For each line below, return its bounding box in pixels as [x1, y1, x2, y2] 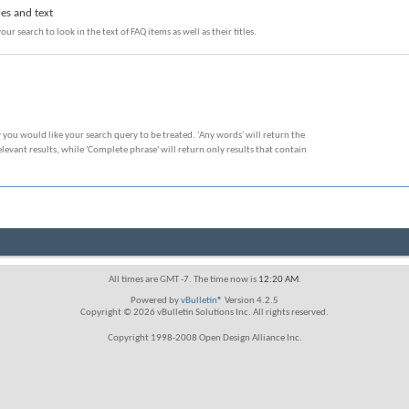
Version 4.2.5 [223, 295, 278, 306]
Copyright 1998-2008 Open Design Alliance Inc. [107, 332, 302, 343]
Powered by [131, 295, 181, 306]
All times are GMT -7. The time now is [108, 274, 258, 285]
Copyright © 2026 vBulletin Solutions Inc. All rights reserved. [80, 307, 329, 318]
